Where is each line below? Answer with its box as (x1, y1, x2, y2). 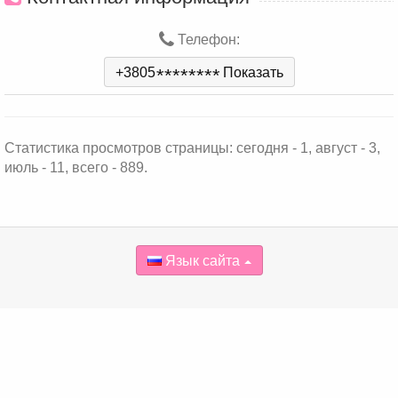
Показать (222, 65, 283, 80)
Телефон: (173, 32, 240, 47)
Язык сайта (161, 253, 240, 268)
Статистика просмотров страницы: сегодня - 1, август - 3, (4, 140, 380, 155)
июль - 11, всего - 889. (4, 160, 147, 175)
